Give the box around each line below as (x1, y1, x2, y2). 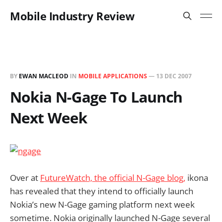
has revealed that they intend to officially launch (10, 185, 193, 197)
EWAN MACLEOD (19, 72, 68, 80)
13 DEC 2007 (156, 72, 192, 80)
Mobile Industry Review (10, 8, 135, 23)
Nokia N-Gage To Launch (10, 87, 183, 107)
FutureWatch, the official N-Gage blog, (40, 172, 185, 183)
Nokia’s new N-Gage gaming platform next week (10, 199, 195, 210)
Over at (10, 172, 40, 183)
